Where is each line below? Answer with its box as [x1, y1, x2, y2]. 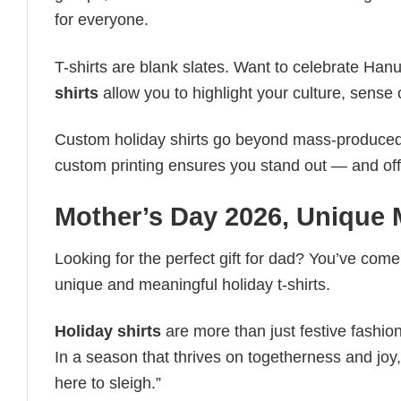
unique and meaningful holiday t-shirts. [55, 276, 330, 294]
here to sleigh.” [55, 374, 161, 393]
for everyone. [55, 11, 149, 30]
